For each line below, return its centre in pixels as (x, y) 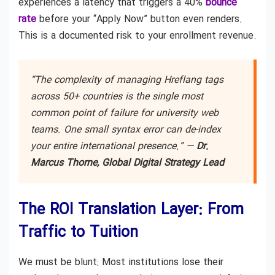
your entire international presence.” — (114, 146)
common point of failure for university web (125, 113)
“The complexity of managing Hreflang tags (127, 80)
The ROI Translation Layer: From (131, 210)
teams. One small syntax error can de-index (126, 130)
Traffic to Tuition (78, 233)
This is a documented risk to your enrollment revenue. (137, 36)
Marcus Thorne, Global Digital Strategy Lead (127, 163)
